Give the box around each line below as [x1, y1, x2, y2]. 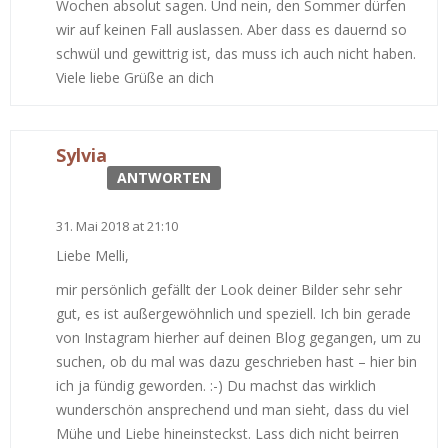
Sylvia [56, 142, 107, 167]
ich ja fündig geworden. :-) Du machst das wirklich [56, 375, 376, 395]
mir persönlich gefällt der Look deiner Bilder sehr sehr [56, 279, 402, 299]
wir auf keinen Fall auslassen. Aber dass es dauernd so [56, 19, 407, 39]
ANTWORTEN [117, 167, 211, 187]
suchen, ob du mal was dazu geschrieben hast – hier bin [56, 351, 417, 371]
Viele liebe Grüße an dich [56, 67, 214, 87]
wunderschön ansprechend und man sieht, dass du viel [56, 399, 409, 419]
